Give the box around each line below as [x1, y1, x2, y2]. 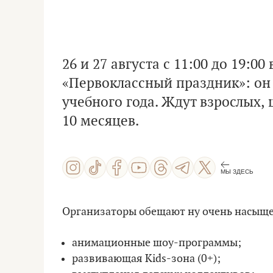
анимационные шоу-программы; [72, 236, 241, 249]
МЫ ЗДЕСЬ [221, 168, 253, 175]
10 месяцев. [62, 113, 139, 130]
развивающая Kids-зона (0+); [72, 252, 221, 265]
